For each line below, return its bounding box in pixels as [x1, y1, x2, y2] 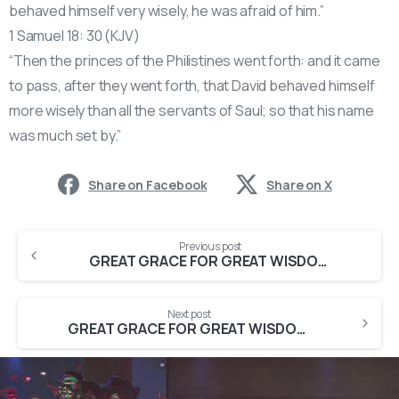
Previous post [179, 238, 241, 254]
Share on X [266, 175, 332, 193]
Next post [167, 305, 211, 322]
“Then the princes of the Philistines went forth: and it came [9, 50, 380, 70]
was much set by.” [9, 125, 122, 145]
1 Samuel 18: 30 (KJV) [9, 25, 140, 45]
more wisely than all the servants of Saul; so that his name [9, 100, 374, 120]
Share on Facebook [88, 175, 208, 193]
